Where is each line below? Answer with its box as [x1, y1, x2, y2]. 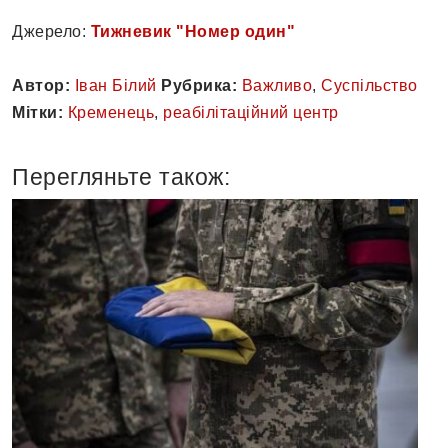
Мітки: [12, 104, 63, 122]
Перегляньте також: [12, 164, 230, 191]
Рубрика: [161, 77, 237, 95]
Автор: [12, 77, 70, 95]
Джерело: [12, 23, 91, 41]
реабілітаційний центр [163, 104, 339, 122]
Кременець [67, 104, 154, 122]
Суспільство [321, 77, 418, 95]
